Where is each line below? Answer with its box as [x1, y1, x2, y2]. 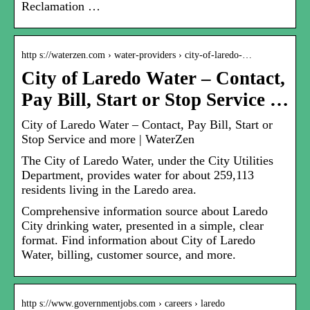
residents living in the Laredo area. [21, 183, 197, 197]
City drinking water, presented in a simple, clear [21, 219, 264, 233]
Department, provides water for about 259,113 [21, 168, 254, 183]
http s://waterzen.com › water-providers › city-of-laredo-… [21, 50, 252, 61]
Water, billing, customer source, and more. [21, 248, 236, 262]
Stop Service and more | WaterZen [21, 132, 194, 147]
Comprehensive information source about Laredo [21, 204, 268, 219]
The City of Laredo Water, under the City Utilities [21, 154, 273, 168]
